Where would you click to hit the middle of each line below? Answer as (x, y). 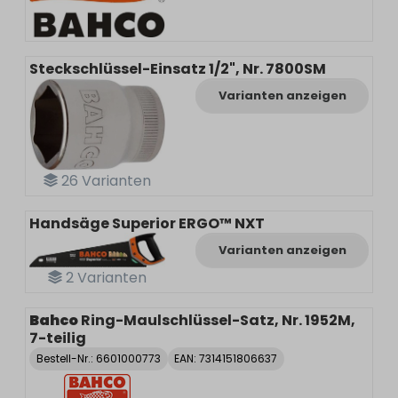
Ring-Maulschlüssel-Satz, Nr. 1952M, (218, 320)
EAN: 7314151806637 (226, 359)
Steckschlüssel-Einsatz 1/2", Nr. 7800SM (178, 69)
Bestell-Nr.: (66, 359)
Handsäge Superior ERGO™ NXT (147, 224)
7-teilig (58, 338)
